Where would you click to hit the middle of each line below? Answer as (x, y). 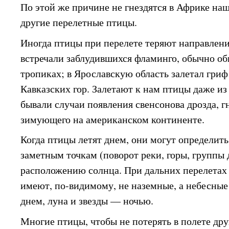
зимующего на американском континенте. (113, 119)
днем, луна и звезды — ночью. (87, 201)
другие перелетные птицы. (79, 22)
